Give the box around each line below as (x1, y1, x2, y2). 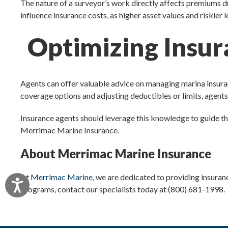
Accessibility (24, 178, 71, 187)
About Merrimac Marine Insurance (20, 146, 212, 161)
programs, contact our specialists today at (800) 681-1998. (20, 184, 225, 194)
